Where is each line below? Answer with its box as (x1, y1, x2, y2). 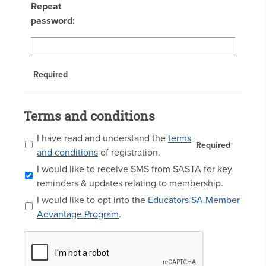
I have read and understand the (37, 132, 168, 145)
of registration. (98, 147, 160, 159)
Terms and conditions (24, 107, 155, 125)
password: (31, 15, 75, 27)
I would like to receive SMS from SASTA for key (37, 163, 232, 176)
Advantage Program (37, 208, 119, 221)
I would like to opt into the (37, 194, 148, 207)
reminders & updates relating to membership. (37, 178, 223, 190)
